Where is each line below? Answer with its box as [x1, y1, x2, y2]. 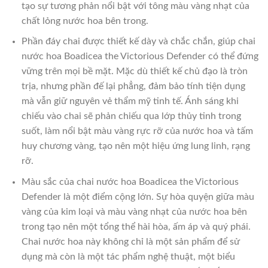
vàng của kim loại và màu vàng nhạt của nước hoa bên [21, 206, 247, 217]
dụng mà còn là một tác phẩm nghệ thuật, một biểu [21, 251, 235, 261]
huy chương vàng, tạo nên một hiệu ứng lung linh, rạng [21, 141, 250, 151]
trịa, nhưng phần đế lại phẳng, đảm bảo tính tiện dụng [21, 81, 245, 92]
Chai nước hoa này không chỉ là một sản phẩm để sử [21, 236, 240, 246]
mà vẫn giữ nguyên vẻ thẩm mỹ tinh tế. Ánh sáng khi [21, 96, 239, 106]
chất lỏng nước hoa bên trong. [21, 16, 148, 26]
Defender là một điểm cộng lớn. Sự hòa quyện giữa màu [21, 191, 254, 202]
